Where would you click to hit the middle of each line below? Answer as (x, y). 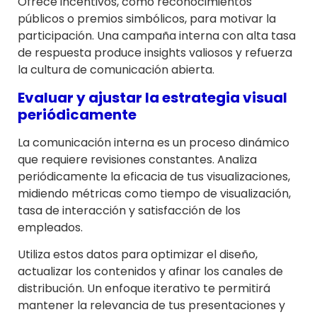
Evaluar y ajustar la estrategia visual (152, 97)
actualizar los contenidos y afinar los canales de (150, 272)
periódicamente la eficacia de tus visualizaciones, (154, 176)
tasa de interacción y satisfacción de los (129, 210)
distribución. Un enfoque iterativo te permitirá (144, 289)
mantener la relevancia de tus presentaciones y (151, 306)
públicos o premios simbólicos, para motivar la (147, 19)
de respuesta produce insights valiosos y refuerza (155, 53)
